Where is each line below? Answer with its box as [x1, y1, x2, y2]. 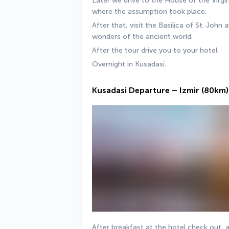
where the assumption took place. [92, 7, 209, 16]
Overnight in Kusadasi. [92, 60, 166, 68]
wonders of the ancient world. [92, 32, 195, 41]
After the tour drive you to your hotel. [92, 46, 221, 55]
